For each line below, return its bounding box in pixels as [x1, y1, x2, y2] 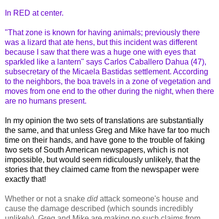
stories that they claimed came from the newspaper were [5, 165, 199, 174]
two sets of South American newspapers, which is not [5, 146, 188, 154]
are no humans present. [5, 97, 87, 106]
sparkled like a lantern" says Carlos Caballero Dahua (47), [5, 58, 206, 66]
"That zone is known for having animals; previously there [5, 28, 200, 37]
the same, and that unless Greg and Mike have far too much [5, 126, 210, 135]
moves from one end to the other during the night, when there [5, 87, 214, 96]
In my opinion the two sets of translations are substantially [5, 116, 203, 125]
